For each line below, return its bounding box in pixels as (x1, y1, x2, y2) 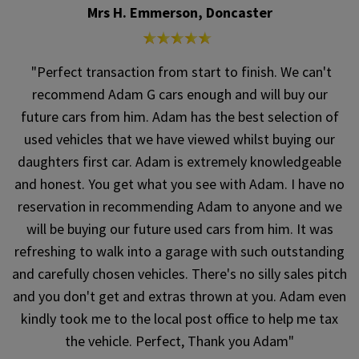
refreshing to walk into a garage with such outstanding (14, 242, 345, 261)
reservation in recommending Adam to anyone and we (17, 197, 342, 216)
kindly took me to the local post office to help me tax (21, 309, 338, 329)
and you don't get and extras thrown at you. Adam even (13, 287, 346, 306)
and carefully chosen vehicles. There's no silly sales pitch (12, 264, 347, 284)
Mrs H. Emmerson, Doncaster (87, 3, 272, 22)
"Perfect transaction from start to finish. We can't (27, 63, 332, 82)
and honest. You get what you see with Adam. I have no (14, 175, 345, 194)
